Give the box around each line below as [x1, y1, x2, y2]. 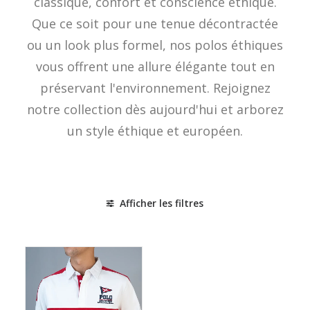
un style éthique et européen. [67, 122, 243, 139]
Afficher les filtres [120, 197, 203, 210]
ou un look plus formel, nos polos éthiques [27, 37, 283, 53]
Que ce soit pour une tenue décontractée [32, 15, 278, 32]
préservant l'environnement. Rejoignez [39, 80, 271, 96]
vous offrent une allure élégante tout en [35, 58, 275, 75]
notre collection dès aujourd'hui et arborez [26, 101, 284, 118]
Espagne [143, 224, 179, 236]
